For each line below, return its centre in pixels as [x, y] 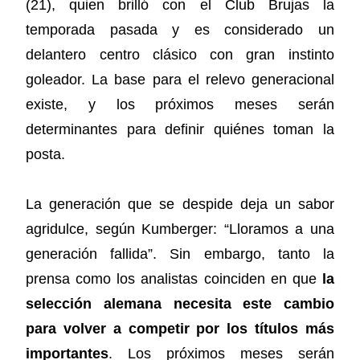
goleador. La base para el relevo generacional [180, 79]
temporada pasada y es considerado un [180, 29]
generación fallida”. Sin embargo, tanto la [180, 254]
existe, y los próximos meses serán [180, 104]
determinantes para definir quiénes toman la [180, 129]
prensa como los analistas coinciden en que [174, 279]
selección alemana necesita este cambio [180, 304]
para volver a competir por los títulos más [180, 329]
